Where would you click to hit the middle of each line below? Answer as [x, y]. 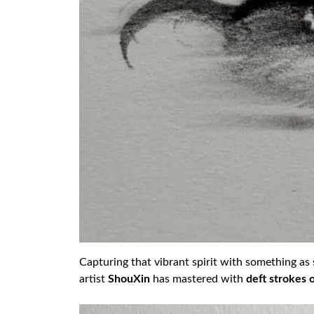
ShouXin [129, 279]
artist [94, 279]
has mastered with [198, 279]
